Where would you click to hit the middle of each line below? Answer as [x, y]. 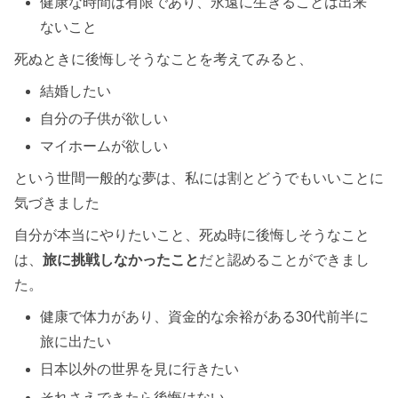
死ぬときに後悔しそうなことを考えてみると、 [163, 59]
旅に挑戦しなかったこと [121, 260]
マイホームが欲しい [104, 147]
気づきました [57, 203]
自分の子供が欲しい [104, 119]
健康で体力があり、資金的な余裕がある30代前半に [205, 317]
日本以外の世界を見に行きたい [140, 370]
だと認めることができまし [284, 260]
